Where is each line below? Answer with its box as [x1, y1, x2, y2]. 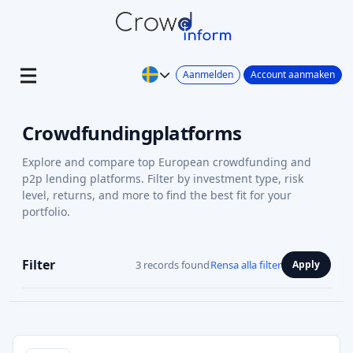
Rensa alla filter [210, 257, 281, 272]
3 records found [136, 257, 210, 272]
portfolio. [22, 204, 70, 219]
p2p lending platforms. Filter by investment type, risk [22, 171, 303, 186]
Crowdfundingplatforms [22, 120, 242, 146]
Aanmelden [183, 67, 233, 81]
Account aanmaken [251, 67, 335, 81]
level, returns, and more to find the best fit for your [22, 188, 292, 203]
